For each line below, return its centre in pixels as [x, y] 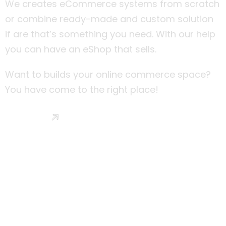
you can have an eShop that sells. [81, 49]
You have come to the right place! [82, 90]
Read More [28, 117]
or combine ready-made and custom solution [109, 19]
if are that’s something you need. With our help [110, 34]
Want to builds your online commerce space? [108, 74]
